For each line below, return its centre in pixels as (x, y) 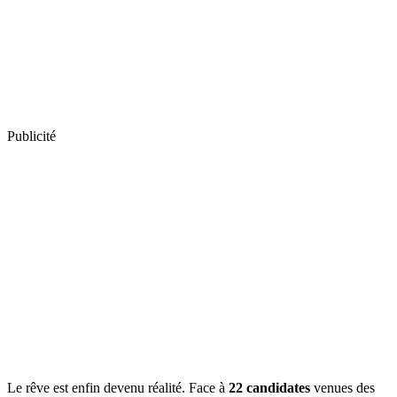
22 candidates (269, 387)
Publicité (31, 136)
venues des (343, 387)
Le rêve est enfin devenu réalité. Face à (118, 387)
